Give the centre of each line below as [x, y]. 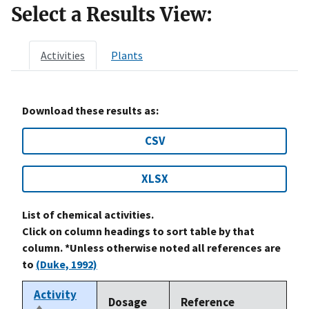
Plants [127, 55]
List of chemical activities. [88, 214]
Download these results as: [90, 110]
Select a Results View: [112, 14]
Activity [55, 294]
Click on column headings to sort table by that [138, 231]
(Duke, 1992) [67, 264]
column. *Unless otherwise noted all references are [151, 247]
